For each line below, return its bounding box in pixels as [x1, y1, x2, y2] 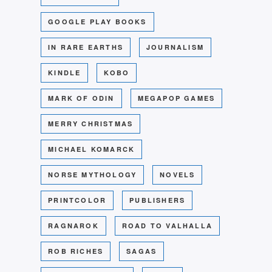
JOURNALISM [146, 42, 205, 52]
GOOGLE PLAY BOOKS [48, 17, 147, 27]
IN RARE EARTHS [48, 42, 124, 52]
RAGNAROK [48, 221, 99, 231]
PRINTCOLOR [48, 195, 107, 205]
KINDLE [48, 68, 81, 78]
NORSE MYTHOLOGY [48, 170, 137, 180]
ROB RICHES [48, 246, 104, 256]
